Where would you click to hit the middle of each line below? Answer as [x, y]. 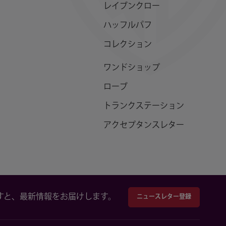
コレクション [128, 45]
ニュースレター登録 [164, 197]
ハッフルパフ [128, 25]
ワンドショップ [132, 68]
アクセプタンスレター [144, 125]
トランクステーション [144, 106]
